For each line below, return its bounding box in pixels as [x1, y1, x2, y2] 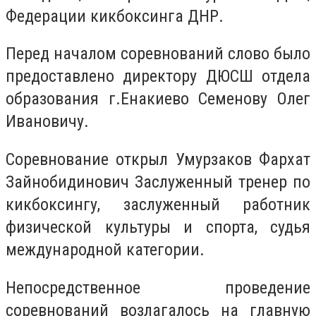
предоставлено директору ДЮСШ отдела [6, 66, 310, 87]
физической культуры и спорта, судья [6, 217, 310, 237]
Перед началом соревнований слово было [6, 44, 310, 64]
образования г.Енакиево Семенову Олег [6, 89, 310, 109]
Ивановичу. [6, 111, 89, 132]
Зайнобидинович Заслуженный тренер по [6, 171, 310, 192]
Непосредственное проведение [6, 277, 310, 298]
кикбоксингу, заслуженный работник [6, 194, 310, 214]
